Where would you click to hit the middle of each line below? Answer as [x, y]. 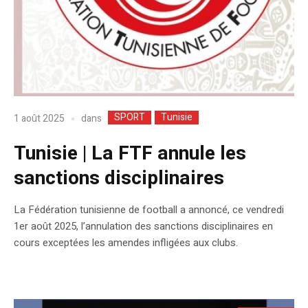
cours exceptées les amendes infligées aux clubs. [126, 242]
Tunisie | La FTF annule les [130, 153]
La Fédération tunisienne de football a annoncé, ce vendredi [149, 209]
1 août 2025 [39, 119]
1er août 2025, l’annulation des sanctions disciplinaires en [143, 226]
